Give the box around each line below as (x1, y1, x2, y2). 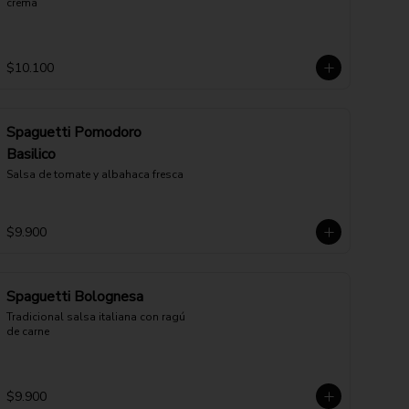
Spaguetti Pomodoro (6, 122, 142, 142)
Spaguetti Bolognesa (6, 287, 143, 307)
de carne (6, 324, 49, 339)
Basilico (6, 144, 56, 164)
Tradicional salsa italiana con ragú (6, 309, 185, 324)
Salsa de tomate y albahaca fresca (6, 167, 184, 182)
